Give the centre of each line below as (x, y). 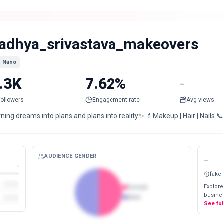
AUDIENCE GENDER (70, 156)
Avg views (200, 100)
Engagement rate (116, 100)
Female (138, 187)
